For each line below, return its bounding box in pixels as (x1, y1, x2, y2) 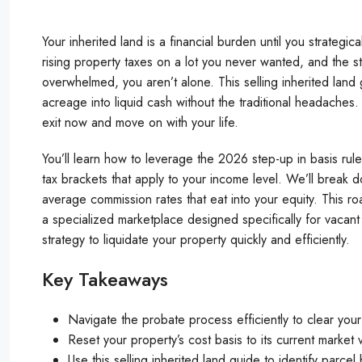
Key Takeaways (42, 264, 168, 293)
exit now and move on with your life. (42, 112, 238, 132)
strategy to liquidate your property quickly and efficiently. (42, 229, 350, 249)
